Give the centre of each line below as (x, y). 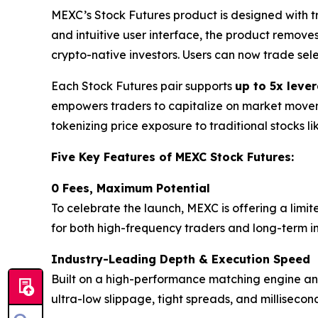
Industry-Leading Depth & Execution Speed (181, 259)
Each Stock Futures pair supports (143, 86)
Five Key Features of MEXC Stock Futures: (172, 157)
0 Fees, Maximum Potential (131, 188)
